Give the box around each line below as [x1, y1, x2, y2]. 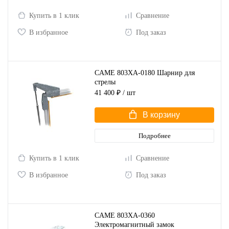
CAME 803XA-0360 [95, 211, 155, 219]
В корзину [142, 110, 180, 119]
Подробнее [138, 132, 171, 140]
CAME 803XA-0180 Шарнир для [95, 68, 195, 77]
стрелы [95, 78, 116, 86]
